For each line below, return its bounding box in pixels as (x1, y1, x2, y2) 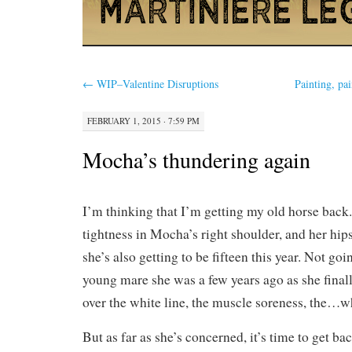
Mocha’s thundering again (82, 144, 310, 174)
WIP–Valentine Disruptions (93, 76, 218, 91)
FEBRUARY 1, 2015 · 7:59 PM (87, 114, 200, 126)
